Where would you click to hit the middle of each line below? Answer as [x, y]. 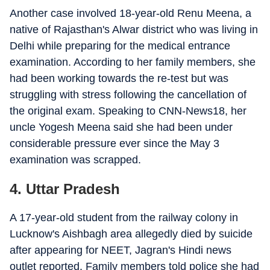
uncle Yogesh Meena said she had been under [121, 127]
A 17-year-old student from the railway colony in [124, 218]
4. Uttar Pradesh [65, 189]
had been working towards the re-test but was [119, 78]
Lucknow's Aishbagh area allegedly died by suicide [131, 234]
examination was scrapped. [75, 160]
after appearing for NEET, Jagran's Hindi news [121, 250]
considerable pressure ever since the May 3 [115, 143]
